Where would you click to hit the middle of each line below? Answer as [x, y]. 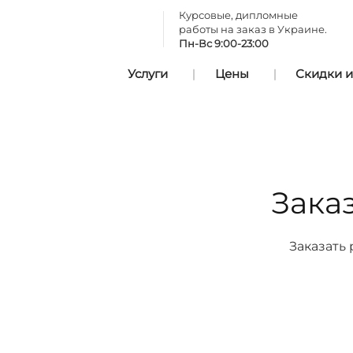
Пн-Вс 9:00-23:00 [224, 43]
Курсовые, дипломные [238, 15]
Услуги [147, 74]
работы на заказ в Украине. [253, 29]
